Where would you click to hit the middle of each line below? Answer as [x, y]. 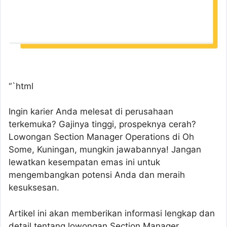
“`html [21, 86]
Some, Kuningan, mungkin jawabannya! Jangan [105, 150]
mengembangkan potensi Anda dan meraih [97, 175]
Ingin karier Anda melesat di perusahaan [91, 112]
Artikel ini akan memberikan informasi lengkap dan [112, 213]
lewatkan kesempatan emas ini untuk [84, 162]
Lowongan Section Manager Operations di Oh [101, 137]
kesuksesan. [34, 188]
